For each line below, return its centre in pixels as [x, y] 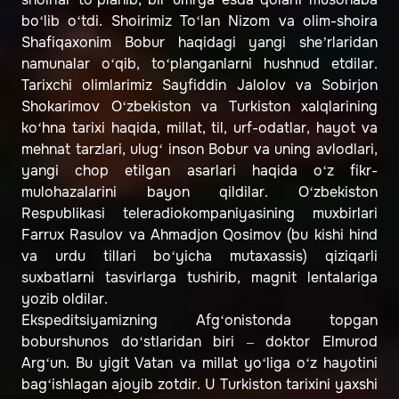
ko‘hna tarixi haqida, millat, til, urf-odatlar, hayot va [199, 128]
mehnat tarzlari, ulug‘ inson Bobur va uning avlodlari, [199, 150]
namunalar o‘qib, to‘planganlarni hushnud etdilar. [199, 64]
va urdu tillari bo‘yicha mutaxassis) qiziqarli [199, 256]
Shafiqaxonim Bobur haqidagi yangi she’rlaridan [199, 43]
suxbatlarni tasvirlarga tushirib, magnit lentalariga [199, 278]
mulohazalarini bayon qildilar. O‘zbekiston [199, 192]
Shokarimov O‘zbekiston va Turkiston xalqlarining [199, 107]
